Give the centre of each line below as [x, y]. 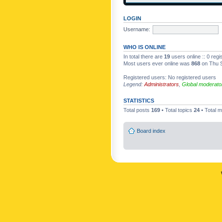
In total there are [144, 56]
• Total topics [177, 110]
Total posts [137, 110]
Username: [137, 29]
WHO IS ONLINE [144, 47]
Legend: [134, 84]
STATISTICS [139, 101]
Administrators [162, 84]
